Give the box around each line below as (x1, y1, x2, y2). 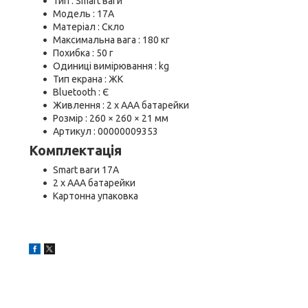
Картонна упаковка (53, 190, 138, 201)
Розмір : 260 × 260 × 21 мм (53, 113, 168, 124)
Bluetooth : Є (53, 87, 109, 98)
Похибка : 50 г (53, 47, 113, 58)
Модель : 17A (53, 8, 114, 19)
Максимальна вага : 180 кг (53, 34, 170, 45)
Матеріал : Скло (53, 21, 124, 32)
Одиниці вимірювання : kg (53, 60, 169, 71)
